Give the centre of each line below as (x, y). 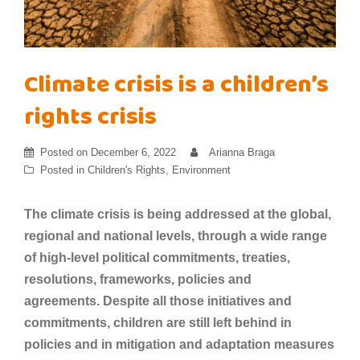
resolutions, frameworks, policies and (138, 279)
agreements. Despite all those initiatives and (158, 301)
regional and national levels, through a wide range (176, 235)
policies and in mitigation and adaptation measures (179, 344)
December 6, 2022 (133, 152)
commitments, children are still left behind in (158, 322)
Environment (201, 170)
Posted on (65, 152)
